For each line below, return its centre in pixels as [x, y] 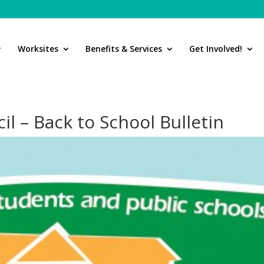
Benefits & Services [124, 49]
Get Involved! [216, 49]
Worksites [38, 49]
